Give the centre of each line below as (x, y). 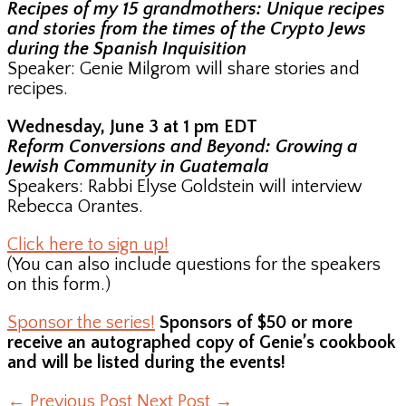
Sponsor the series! (81, 323)
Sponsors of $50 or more (256, 323)
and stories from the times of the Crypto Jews (187, 29)
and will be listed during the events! (146, 363)
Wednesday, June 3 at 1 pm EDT (132, 127)
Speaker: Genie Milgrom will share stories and (184, 69)
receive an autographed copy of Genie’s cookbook (202, 343)
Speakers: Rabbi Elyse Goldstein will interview (184, 187)
